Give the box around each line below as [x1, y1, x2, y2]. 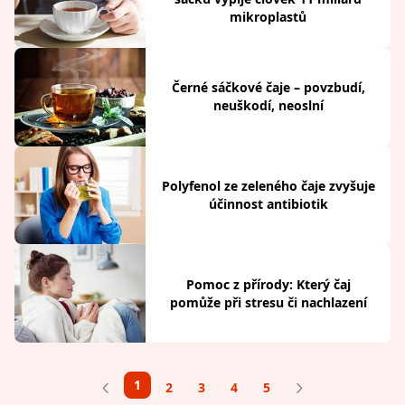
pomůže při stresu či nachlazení [169, 293, 367, 311]
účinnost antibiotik [208, 195, 328, 213]
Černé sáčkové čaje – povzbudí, [171, 79, 365, 97]
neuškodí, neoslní [212, 97, 324, 115]
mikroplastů [230, 7, 306, 25]
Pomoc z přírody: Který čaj [185, 275, 351, 293]
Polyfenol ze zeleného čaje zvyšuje [161, 177, 375, 195]
